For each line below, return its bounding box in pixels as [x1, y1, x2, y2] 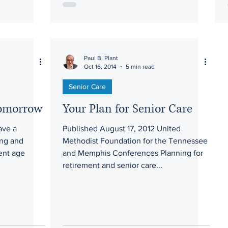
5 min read [126, 63, 155, 70]
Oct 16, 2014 [84, 63, 117, 70]
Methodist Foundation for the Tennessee [63, 136, 208, 145]
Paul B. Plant [84, 54, 118, 62]
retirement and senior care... [63, 161, 162, 169]
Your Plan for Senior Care [63, 101, 192, 117]
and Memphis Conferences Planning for [63, 149, 203, 157]
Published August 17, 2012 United [63, 124, 157, 133]
